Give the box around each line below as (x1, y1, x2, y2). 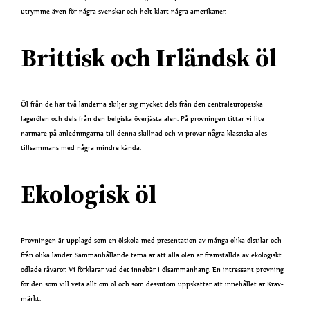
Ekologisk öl (21, 177, 157, 212)
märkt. (21, 293, 42, 304)
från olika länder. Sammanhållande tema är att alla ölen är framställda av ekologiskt (21, 250, 282, 261)
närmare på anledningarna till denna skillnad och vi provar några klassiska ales (21, 128, 268, 139)
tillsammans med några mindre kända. (21, 143, 142, 154)
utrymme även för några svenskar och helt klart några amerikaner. (21, 6, 227, 17)
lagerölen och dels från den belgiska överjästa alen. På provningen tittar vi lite (21, 113, 265, 125)
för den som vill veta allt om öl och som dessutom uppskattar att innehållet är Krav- (21, 279, 284, 290)
